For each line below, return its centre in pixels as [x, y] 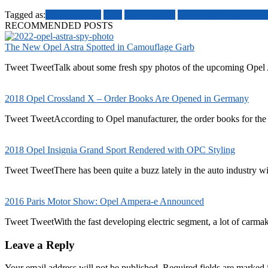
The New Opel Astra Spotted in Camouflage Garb [100, 47]
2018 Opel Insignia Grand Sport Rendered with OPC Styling [120, 150]
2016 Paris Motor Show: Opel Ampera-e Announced [104, 201]
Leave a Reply [40, 245]
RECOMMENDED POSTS [59, 25]
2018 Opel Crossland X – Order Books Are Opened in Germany [127, 98]
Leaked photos [73, 14]
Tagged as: [25, 14]
